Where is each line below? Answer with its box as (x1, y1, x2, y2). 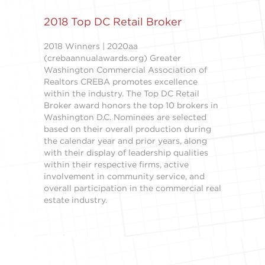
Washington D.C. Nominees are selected (44, 111, 206, 122)
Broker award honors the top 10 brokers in (44, 99, 218, 111)
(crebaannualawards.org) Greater (44, 52, 181, 63)
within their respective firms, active (44, 159, 189, 170)
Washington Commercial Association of (44, 64, 207, 75)
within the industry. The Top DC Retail (44, 88, 199, 99)
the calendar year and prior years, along (44, 135, 207, 146)
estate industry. (44, 194, 107, 205)
